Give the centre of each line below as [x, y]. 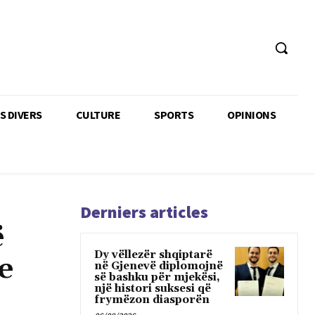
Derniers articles [144, 212]
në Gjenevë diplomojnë [159, 266]
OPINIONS [251, 114]
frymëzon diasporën [152, 300]
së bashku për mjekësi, [157, 277]
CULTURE [98, 114]
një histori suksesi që [153, 288]
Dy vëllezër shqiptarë [153, 255]
